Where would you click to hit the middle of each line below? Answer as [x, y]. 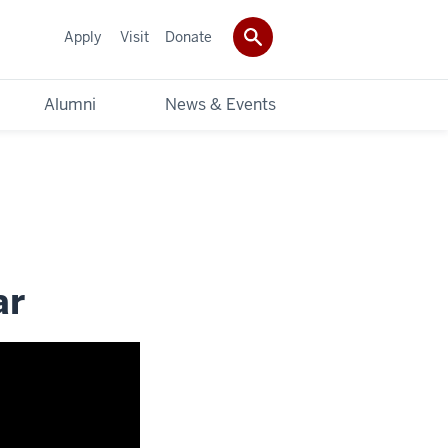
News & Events [220, 104]
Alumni [70, 104]
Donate [188, 36]
